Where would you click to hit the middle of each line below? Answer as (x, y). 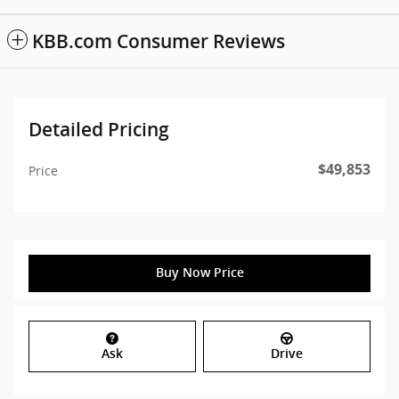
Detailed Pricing (99, 130)
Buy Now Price (199, 273)
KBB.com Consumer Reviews (159, 42)
